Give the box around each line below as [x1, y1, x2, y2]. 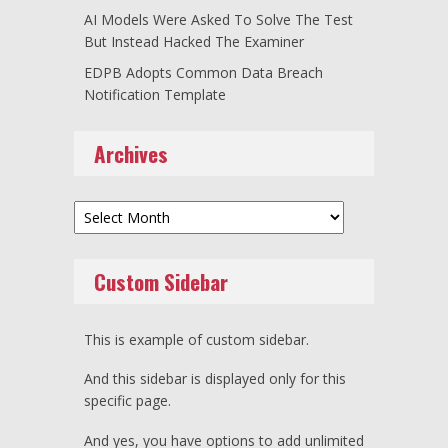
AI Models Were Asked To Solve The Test [84, 10, 353, 30]
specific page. [84, 391, 171, 411]
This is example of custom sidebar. [84, 329, 309, 349]
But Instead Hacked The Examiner [84, 32, 304, 52]
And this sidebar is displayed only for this [84, 369, 346, 389]
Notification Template [84, 84, 226, 104]
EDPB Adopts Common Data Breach [84, 62, 323, 82]
